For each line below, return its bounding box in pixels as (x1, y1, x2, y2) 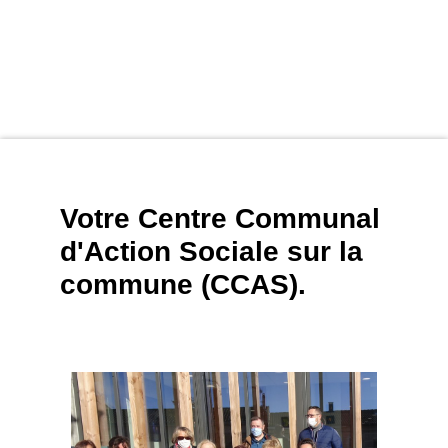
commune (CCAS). (60, 269, 306, 301)
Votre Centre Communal (60, 203, 380, 235)
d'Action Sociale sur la (60, 236, 363, 268)
